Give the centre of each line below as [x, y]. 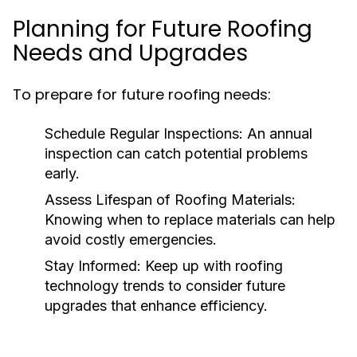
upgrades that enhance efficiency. [156, 306]
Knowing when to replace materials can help [190, 220]
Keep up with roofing [212, 266]
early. [62, 173]
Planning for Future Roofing [163, 29]
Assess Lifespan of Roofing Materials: [170, 200]
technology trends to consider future [165, 286]
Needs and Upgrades [130, 53]
